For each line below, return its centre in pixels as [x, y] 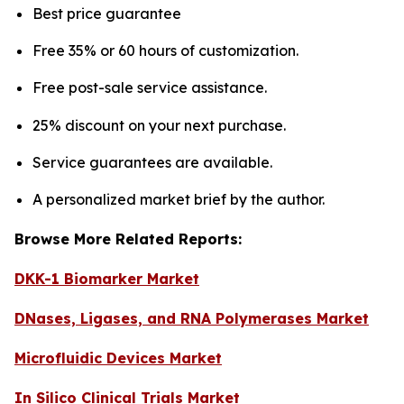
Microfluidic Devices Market [118, 358]
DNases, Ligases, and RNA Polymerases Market [192, 319]
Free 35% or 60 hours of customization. [165, 50]
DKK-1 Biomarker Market [107, 279]
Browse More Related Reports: [128, 239]
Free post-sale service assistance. [150, 88]
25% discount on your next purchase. [159, 125]
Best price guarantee [107, 13]
